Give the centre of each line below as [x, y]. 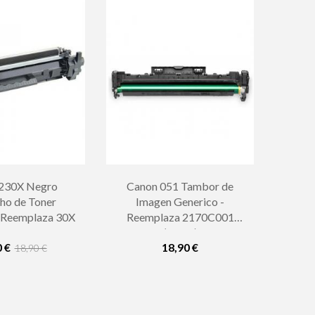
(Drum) [180, 232]
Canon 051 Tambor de [180, 186]
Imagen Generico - [180, 201]
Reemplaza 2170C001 [180, 217]
